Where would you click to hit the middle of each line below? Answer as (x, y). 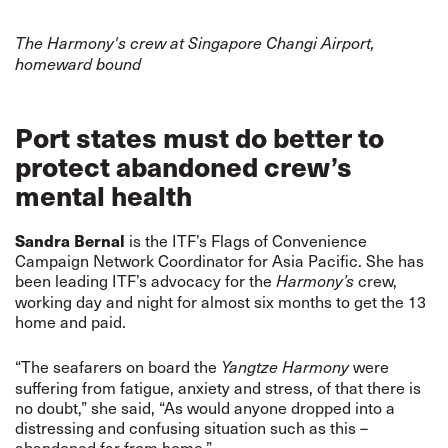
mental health (106, 195)
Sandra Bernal (70, 240)
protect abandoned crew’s (183, 166)
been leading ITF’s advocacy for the (145, 280)
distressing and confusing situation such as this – (191, 427)
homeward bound (78, 64)
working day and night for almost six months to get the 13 (220, 301)
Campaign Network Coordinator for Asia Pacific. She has (219, 260)
